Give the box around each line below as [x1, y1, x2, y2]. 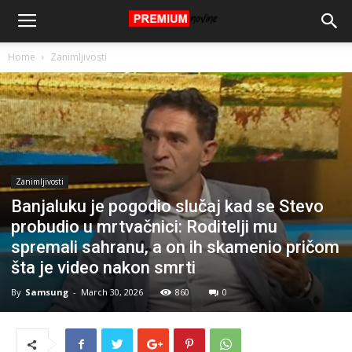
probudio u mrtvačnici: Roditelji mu [11, 216, 277, 236]
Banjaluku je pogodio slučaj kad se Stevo [11, 196, 324, 216]
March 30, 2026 [81, 285, 143, 298]
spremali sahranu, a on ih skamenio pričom [11, 236, 339, 257]
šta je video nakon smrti [11, 257, 196, 277]
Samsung [25, 285, 68, 298]
